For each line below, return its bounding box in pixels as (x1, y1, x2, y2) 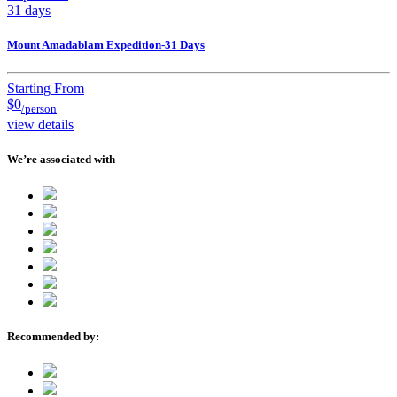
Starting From (7, 81, 84, 97)
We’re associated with (7, 152, 115, 166)
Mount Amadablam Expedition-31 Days (7, 38, 205, 52)
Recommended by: (7, 330, 99, 344)
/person (21, 102, 57, 116)
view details (7, 116, 74, 132)
